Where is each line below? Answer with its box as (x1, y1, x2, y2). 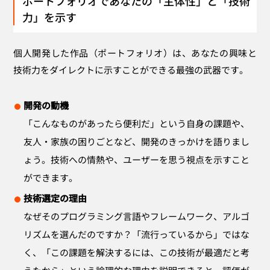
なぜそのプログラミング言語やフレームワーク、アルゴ (24, 210, 250, 223)
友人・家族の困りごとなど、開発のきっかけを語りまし (24, 135, 250, 148)
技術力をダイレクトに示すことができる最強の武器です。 (13, 63, 249, 77)
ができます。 (24, 171, 78, 184)
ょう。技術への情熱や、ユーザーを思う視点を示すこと (24, 153, 250, 166)
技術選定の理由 (24, 192, 87, 205)
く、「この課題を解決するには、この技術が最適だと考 (24, 246, 250, 259)
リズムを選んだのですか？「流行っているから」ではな (24, 228, 250, 241)
